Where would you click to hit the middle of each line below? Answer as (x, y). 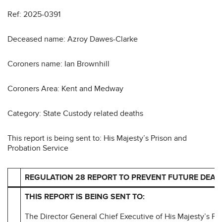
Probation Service (39, 148)
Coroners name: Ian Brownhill (59, 64)
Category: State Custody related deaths (76, 113)
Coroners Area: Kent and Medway (67, 88)
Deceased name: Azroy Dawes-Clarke (74, 39)
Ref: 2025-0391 (34, 14)
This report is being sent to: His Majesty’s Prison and (97, 138)
